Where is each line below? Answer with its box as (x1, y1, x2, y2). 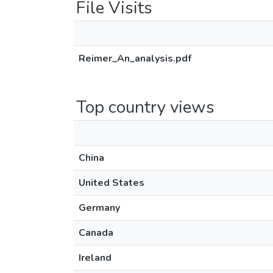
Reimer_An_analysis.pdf (79, 52, 191, 65)
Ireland (79, 251, 112, 264)
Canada (79, 226, 113, 239)
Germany (79, 201, 120, 214)
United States (79, 176, 144, 190)
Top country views (76, 96, 214, 119)
